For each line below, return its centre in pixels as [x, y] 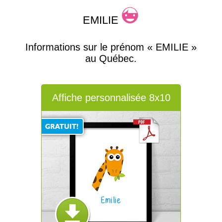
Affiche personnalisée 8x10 [111, 98]
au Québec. [111, 58]
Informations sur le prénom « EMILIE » [111, 47]
